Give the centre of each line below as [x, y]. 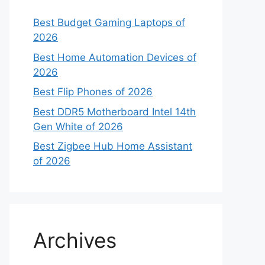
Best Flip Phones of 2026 [93, 92]
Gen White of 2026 [78, 126]
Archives [75, 240]
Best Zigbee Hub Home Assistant [113, 146]
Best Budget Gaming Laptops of [109, 22]
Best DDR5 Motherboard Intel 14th [114, 112]
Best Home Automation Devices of [115, 57]
